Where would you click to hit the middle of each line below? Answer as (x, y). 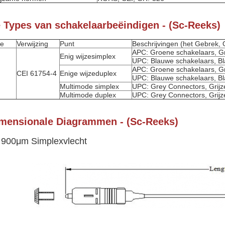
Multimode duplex (88, 95)
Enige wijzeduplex (88, 73)
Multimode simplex (89, 86)
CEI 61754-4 (37, 73)
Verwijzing (32, 44)
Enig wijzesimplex (88, 56)
